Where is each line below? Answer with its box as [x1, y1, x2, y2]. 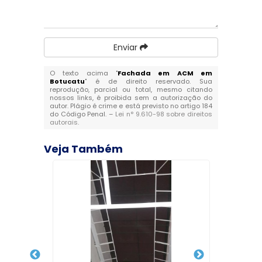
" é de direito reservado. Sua [84, 77, 213, 87]
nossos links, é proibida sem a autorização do [49, 93, 213, 103]
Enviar [113, 42, 140, 54]
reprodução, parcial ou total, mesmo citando [49, 85, 213, 95]
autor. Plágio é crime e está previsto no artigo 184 [49, 101, 213, 111]
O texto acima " [49, 68, 118, 78]
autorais [49, 118, 78, 127]
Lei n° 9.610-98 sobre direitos [115, 109, 213, 119]
